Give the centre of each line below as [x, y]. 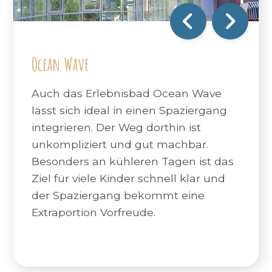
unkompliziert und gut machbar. [120, 144]
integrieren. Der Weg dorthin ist [116, 127]
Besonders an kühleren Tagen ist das [132, 161]
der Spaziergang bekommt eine [118, 195]
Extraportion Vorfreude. [93, 212]
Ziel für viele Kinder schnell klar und [128, 178]
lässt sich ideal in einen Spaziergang [129, 110]
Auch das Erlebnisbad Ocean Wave [126, 93]
